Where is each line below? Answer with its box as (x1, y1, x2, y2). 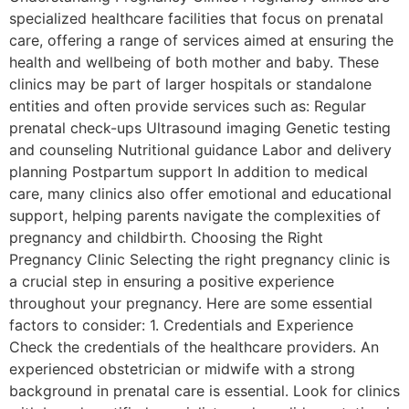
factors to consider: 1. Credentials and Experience (9, 316, 353, 334)
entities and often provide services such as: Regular (9, 97, 366, 115)
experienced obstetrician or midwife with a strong (9, 360, 355, 378)
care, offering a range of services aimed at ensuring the (9, 31, 393, 49)
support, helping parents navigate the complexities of (9, 206, 381, 225)
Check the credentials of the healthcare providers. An (9, 338, 379, 356)
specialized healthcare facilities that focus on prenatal (9, 9, 383, 27)
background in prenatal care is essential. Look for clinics (9, 382, 400, 400)
